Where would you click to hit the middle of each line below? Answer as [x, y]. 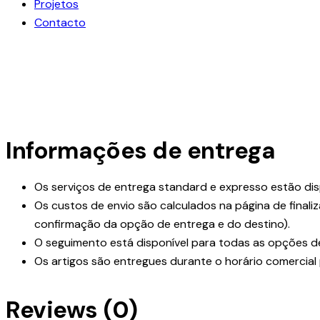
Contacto [60, 22]
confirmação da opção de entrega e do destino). [162, 224]
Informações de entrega [140, 150]
